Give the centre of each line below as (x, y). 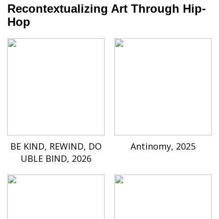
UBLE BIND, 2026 (56, 158)
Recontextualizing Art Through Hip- (107, 8)
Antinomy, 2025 (163, 146)
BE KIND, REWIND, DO (56, 146)
